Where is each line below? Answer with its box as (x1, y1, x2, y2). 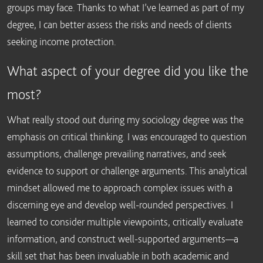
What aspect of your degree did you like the (7, 62, 248, 79)
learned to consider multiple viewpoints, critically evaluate (7, 215, 243, 228)
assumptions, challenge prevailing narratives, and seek (7, 147, 226, 160)
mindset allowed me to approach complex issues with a (7, 181, 232, 194)
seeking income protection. (7, 35, 116, 48)
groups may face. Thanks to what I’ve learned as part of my (7, 1, 244, 14)
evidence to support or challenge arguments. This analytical (7, 164, 247, 177)
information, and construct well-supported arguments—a (7, 232, 238, 245)
